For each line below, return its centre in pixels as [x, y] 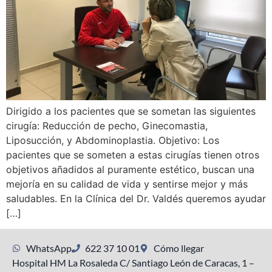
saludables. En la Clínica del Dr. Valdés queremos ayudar [136, 198]
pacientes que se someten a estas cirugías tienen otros [133, 155]
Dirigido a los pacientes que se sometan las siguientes [131, 111]
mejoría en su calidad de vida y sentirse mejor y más [127, 184]
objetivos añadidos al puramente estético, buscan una [130, 169]
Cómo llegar [178, 248]
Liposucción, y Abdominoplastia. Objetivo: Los [113, 140]
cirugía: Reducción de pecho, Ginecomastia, [107, 125]
